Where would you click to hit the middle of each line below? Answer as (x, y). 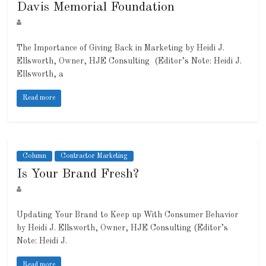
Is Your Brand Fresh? (78, 174)
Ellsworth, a (40, 75)
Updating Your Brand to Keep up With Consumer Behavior (128, 215)
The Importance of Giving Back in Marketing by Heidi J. (121, 48)
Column (35, 156)
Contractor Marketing (94, 156)
